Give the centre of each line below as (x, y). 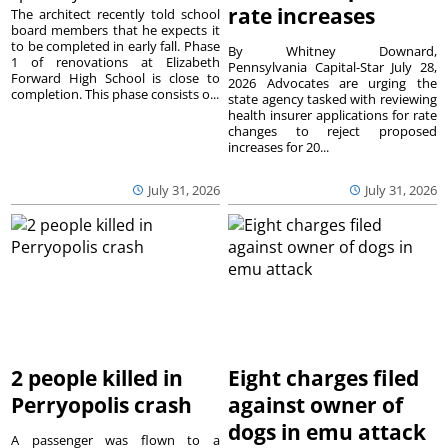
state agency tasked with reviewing (332, 99)
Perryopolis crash (102, 405)
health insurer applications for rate (332, 115)
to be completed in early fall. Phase (115, 46)
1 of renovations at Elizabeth (115, 62)
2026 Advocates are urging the (332, 83)
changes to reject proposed (332, 131)
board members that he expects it (115, 30)
